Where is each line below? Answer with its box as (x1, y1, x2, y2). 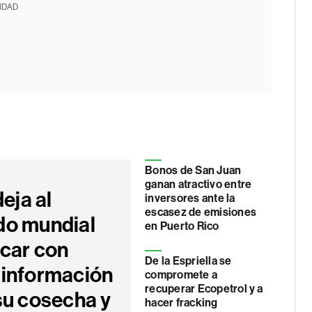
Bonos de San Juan (145, 164, 242, 177)
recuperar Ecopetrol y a (145, 282, 263, 295)
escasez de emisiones (145, 205, 256, 219)
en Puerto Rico (145, 219, 219, 233)
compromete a (145, 268, 218, 281)
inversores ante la (145, 192, 235, 205)
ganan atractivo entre (145, 178, 252, 191)
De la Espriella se (145, 254, 232, 267)
